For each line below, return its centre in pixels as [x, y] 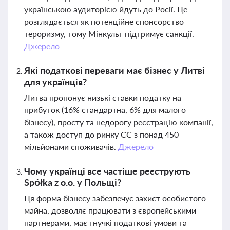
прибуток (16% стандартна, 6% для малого [105, 110]
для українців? [55, 82]
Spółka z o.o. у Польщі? [73, 182]
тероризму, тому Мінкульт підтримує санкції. [109, 34]
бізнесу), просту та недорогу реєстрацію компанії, [119, 122]
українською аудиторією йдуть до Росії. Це [106, 9]
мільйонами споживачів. [71, 147]
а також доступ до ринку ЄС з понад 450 [101, 134]
